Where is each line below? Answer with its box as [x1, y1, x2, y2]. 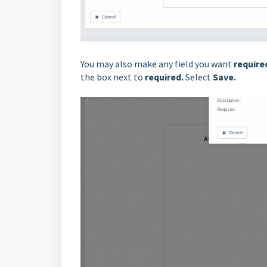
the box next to [80, 71, 145, 83]
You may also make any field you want [80, 58, 234, 70]
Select [185, 71, 213, 83]
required [145, 71, 181, 83]
